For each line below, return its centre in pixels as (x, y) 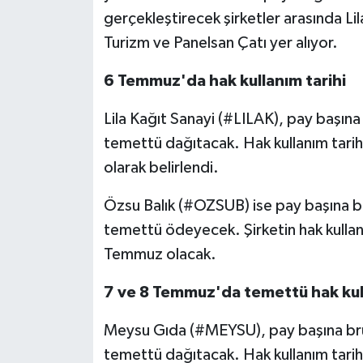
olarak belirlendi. (161, 167)
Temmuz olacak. (160, 254)
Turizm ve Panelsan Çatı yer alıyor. (220, 43)
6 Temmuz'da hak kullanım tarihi (224, 81)
